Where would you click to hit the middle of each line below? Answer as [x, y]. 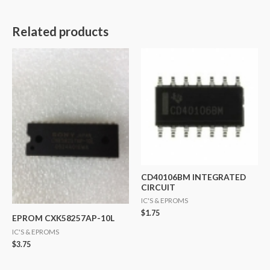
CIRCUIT [158, 187]
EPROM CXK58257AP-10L [63, 218]
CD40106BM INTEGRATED [193, 177]
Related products [60, 32]
